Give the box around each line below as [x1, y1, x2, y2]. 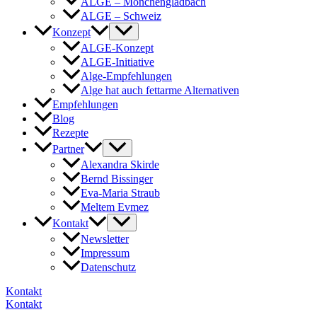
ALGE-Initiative [81, 55, 154, 68]
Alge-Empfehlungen [81, 69, 172, 82]
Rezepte [52, 127, 88, 139]
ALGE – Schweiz [81, 9, 161, 22]
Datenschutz [81, 261, 136, 274]
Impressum [81, 247, 129, 260]
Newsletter [81, 233, 129, 246]
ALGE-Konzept [81, 41, 154, 54]
